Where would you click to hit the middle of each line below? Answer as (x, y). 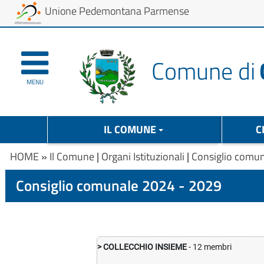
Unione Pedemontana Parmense (117, 11)
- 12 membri (209, 247)
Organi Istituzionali (143, 156)
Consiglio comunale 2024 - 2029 (119, 186)
